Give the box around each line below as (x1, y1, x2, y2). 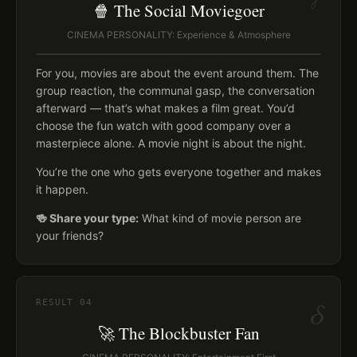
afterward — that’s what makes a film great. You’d (36, 101, 295, 115)
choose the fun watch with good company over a (36, 119, 291, 132)
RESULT (36, 297, 80, 308)
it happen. (36, 182, 88, 196)
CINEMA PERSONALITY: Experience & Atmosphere (66, 29, 291, 41)
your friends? (36, 229, 104, 242)
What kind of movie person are (139, 211, 301, 225)
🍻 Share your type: (36, 211, 139, 225)
